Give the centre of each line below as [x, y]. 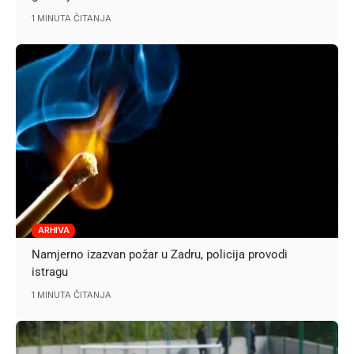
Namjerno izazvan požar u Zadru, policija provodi [160, 254]
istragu [50, 271]
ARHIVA [54, 230]
